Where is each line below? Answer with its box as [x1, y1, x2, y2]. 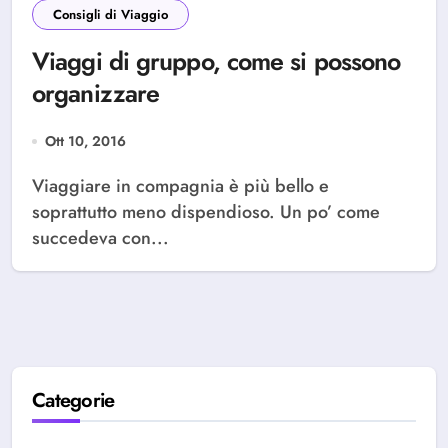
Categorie [32, 386, 115, 415]
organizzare [32, 75, 160, 111]
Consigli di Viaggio [53, 5, 168, 24]
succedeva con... [32, 225, 169, 251]
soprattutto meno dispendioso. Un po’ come [32, 199, 380, 225]
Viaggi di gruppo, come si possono [32, 43, 401, 79]
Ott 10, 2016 [45, 131, 126, 151]
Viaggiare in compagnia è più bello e [32, 173, 44, 199]
